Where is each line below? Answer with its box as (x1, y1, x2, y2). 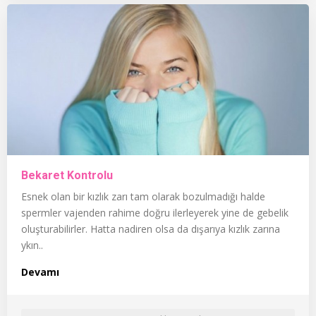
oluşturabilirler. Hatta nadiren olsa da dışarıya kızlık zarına (21, 221, 280, 236)
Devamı (21, 265, 59, 279)
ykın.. (21, 238, 43, 252)
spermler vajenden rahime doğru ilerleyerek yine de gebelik (21, 205, 288, 219)
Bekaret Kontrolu (21, 168, 113, 182)
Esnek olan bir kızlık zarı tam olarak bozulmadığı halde (21, 189, 265, 203)
